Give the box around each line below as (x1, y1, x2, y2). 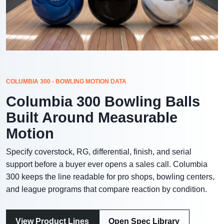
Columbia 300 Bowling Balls (6, 93, 200, 109)
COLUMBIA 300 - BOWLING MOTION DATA (6, 77, 126, 85)
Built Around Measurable (6, 109, 177, 125)
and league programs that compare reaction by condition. (6, 184, 207, 193)
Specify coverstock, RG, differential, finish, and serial (6, 147, 191, 156)
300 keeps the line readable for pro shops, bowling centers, (6, 172, 214, 181)
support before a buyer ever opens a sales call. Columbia (6, 159, 207, 168)
